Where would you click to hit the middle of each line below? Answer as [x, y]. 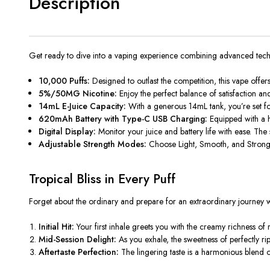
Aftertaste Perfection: [79, 252]
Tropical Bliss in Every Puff [102, 179]
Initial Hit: [57, 226]
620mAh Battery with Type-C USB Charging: [123, 119]
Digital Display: [67, 131]
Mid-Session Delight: [78, 239]
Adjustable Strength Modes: [93, 144]
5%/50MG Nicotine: [78, 93]
